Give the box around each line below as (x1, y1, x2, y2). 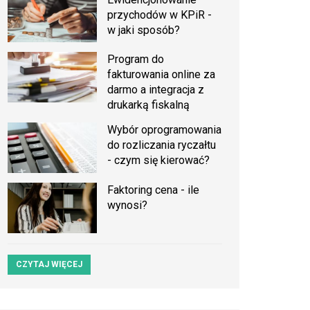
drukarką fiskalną (107, 98, 190, 112)
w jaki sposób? (107, 23, 181, 37)
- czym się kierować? (107, 154, 210, 167)
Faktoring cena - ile (107, 183, 200, 197)
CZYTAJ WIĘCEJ (16, 259, 82, 269)
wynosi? (107, 198, 148, 212)
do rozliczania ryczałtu (107, 138, 217, 152)
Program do (107, 53, 165, 66)
